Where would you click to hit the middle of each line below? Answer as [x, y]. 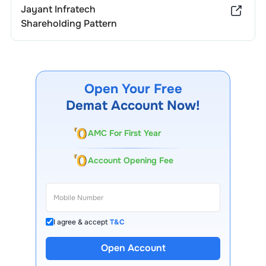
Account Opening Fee [131, 160]
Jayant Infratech [58, 9]
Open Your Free [133, 89]
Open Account [133, 248]
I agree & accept [81, 222]
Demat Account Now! [133, 106]
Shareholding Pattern [69, 23]
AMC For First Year [124, 133]
